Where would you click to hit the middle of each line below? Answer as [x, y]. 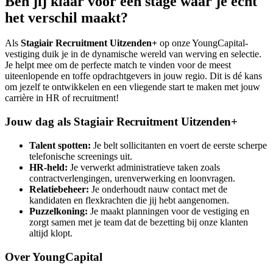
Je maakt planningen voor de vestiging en [168, 211]
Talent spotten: [60, 145]
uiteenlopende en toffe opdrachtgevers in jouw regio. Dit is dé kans [133, 76]
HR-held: [48, 167]
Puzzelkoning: [58, 211]
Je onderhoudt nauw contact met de [158, 189]
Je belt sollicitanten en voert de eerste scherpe [179, 145]
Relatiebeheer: [59, 189]
